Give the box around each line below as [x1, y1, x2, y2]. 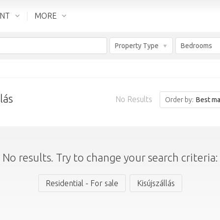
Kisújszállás [137, 179, 175, 188]
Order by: [165, 96, 194, 104]
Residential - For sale [45, 179, 118, 188]
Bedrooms [181, 42, 212, 50]
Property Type [115, 42, 159, 50]
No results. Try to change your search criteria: [2, 151, 218, 164]
